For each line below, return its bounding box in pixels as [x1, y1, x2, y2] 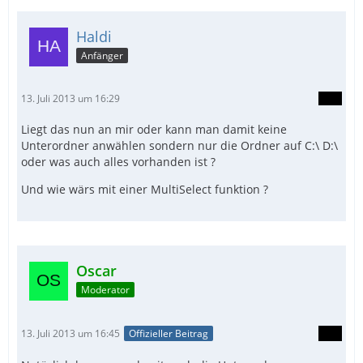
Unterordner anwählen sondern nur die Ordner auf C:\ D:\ [21, 137, 338, 153]
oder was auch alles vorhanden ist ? [21, 153, 216, 169]
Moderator [81, 282, 130, 297]
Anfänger [81, 48, 123, 62]
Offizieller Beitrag [129, 327, 208, 341]
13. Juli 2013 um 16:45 [21, 326, 120, 340]
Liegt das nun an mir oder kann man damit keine [21, 121, 287, 137]
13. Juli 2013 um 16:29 [21, 91, 120, 105]
